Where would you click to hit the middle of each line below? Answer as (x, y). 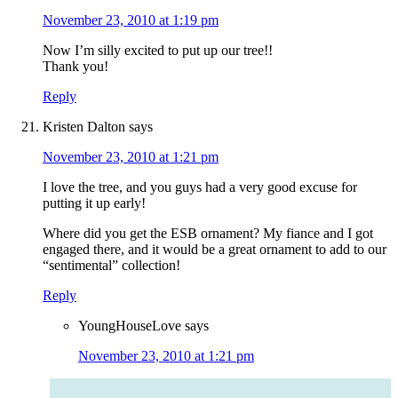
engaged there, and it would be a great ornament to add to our (215, 250)
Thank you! (76, 67)
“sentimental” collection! (111, 266)
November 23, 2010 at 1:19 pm (131, 20)
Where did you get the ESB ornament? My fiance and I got (208, 234)
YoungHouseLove (130, 326)
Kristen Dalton (84, 127)
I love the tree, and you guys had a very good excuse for (200, 187)
